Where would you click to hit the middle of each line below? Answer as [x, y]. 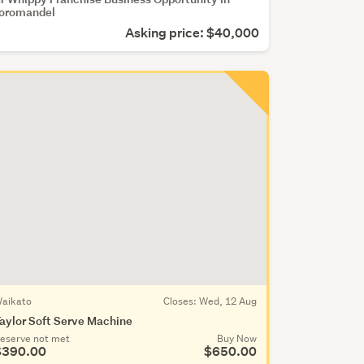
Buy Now [236, 338]
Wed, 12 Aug [227, 301]
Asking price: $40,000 [192, 32]
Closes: [181, 301]
